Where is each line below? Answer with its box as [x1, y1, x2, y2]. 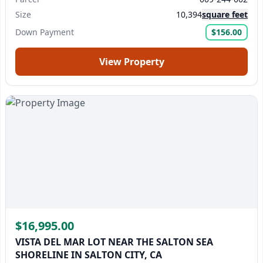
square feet [202, 9, 248, 20]
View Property [99, 55, 164, 68]
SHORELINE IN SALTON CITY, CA [15, 248, 162, 261]
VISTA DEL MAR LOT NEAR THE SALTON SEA [15, 235, 213, 248]
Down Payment [15, 26, 74, 38]
